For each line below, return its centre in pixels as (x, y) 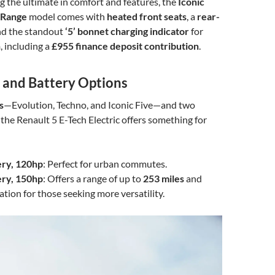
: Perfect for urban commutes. (105, 163)
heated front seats (147, 16)
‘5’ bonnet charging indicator (127, 31)
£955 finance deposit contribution (125, 45)
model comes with (67, 16)
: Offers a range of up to (93, 178)
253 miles (164, 178)
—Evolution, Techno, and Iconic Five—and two (99, 104)
